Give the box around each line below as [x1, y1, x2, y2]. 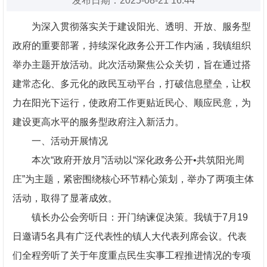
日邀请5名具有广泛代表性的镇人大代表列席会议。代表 [13, 231, 247, 242]
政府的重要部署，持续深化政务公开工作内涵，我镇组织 [13, 41, 251, 51]
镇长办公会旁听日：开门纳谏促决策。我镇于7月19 [32, 212, 248, 223]
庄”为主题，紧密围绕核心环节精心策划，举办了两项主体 [13, 174, 254, 185]
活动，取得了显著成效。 [13, 193, 117, 204]
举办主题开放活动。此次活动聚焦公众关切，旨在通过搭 [13, 60, 251, 70]
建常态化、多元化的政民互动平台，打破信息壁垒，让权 [13, 79, 251, 89]
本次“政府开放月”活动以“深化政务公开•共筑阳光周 [32, 155, 244, 166]
